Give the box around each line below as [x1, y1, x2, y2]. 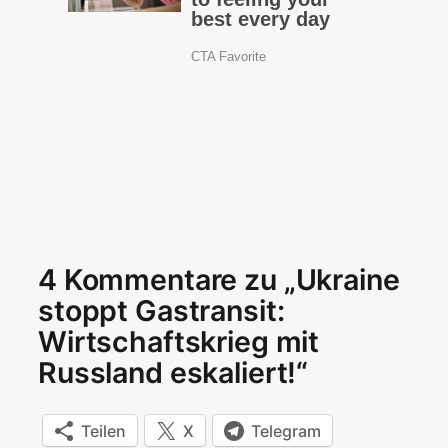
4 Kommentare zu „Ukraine [38, 261, 400, 297]
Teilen [81, 420, 126, 441]
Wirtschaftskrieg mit [38, 323, 320, 359]
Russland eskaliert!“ [38, 354, 309, 390]
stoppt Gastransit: [38, 292, 285, 328]
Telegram [251, 420, 321, 441]
